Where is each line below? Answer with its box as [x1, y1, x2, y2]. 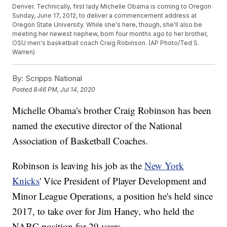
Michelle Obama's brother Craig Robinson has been [12, 104, 212, 117]
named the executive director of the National [12, 119, 182, 132]
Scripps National [23, 73, 83, 84]
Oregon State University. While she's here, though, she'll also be [12, 21, 203, 29]
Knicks [12, 174, 40, 187]
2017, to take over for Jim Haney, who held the [12, 205, 195, 218]
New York [144, 159, 184, 172]
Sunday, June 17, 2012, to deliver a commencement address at [12, 12, 197, 20]
